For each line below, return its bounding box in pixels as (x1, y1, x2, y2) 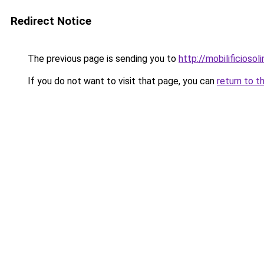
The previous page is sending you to (25, 53, 179, 64)
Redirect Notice (11, 14, 91, 28)
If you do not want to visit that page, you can (25, 75, 217, 87)
